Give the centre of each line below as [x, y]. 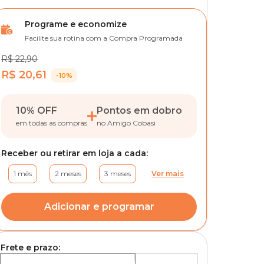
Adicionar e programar [99, 207]
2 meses [68, 174]
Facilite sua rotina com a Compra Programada [104, 38]
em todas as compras [52, 123]
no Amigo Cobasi [126, 123]
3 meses [118, 174]
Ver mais [168, 174]
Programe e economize [76, 24]
